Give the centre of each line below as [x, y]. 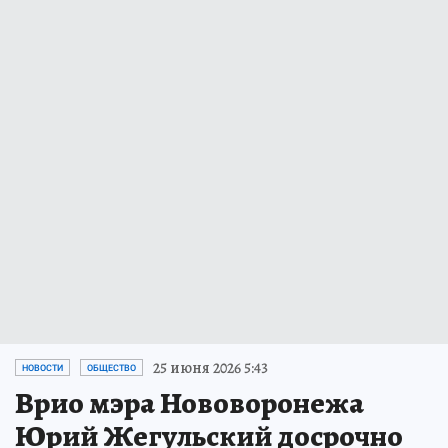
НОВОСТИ [42, 367]
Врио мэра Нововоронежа [189, 402]
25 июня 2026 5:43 [210, 367]
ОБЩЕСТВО [111, 367]
